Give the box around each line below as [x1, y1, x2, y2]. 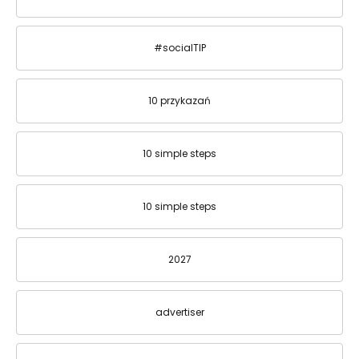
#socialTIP [153, 41, 206, 54]
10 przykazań [148, 94, 211, 107]
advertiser [155, 305, 204, 319]
